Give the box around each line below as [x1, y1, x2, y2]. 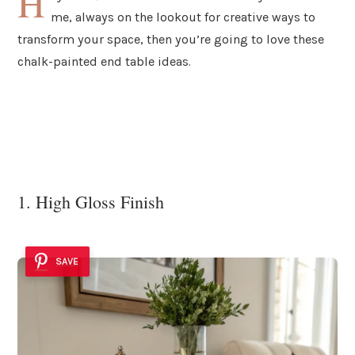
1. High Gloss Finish [17, 190, 164, 214]
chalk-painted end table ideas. [17, 53, 191, 69]
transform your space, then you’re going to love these [17, 31, 324, 47]
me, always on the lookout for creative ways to [51, 9, 316, 25]
